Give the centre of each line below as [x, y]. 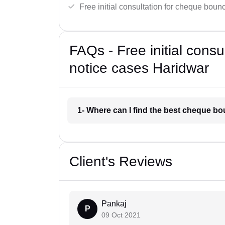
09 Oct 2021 [121, 215]
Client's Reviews [121, 162]
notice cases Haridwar [139, 68]
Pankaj [114, 204]
